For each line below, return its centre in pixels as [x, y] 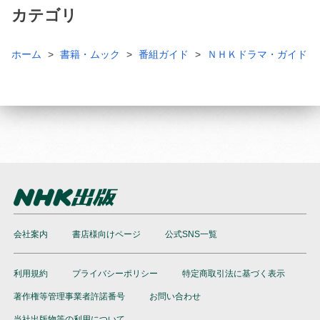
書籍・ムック [90, 54]
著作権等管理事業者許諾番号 [69, 296]
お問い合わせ [175, 296]
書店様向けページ [106, 234]
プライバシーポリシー [115, 273]
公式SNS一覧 [191, 234]
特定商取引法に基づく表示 [234, 273]
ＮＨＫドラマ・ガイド [257, 54]
